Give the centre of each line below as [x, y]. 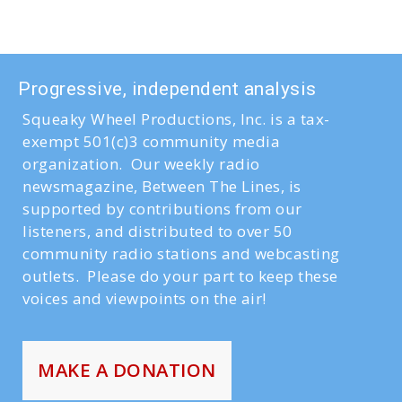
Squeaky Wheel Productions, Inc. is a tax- [176, 119]
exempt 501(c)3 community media [151, 141]
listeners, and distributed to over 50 [157, 231]
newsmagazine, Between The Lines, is [162, 186]
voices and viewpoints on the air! [144, 298]
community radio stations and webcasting [181, 253]
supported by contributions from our [162, 209]
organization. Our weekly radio [141, 164]
